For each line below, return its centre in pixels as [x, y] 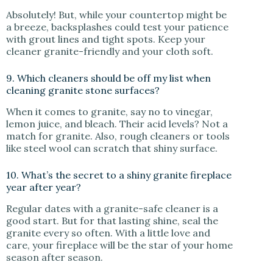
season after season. [56, 257]
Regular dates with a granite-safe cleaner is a [112, 208]
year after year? [44, 187]
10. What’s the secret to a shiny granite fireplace [119, 175]
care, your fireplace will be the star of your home [119, 245]
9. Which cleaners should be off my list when [108, 78]
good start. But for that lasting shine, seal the [112, 221]
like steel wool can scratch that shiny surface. [112, 148]
